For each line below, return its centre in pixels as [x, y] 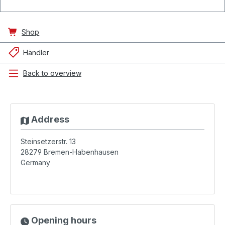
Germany [35, 162]
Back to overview [52, 73]
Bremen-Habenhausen [81, 152]
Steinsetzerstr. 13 [48, 141]
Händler [36, 52]
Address [49, 119]
